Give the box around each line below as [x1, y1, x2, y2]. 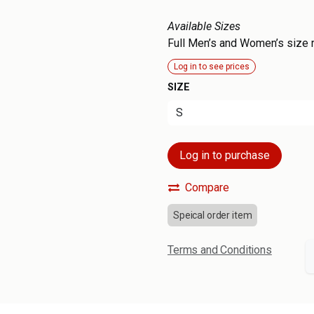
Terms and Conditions [168, 243, 272, 257]
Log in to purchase [179, 149, 270, 162]
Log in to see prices [174, 61, 250, 71]
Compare [185, 181, 229, 194]
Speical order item [173, 210, 252, 221]
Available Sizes [168, 20, 243, 33]
